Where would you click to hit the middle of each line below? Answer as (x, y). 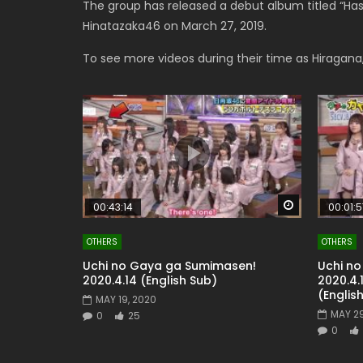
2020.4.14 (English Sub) (150, 281)
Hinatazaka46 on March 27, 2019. (175, 26)
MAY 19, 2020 (126, 300)
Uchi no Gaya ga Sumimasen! (169, 266)
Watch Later (329, 205)
